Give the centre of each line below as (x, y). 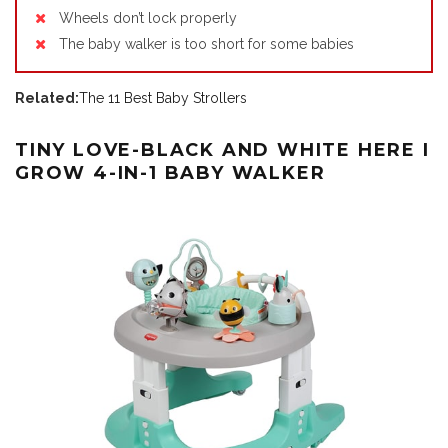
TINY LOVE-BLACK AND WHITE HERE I (222, 149)
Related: (47, 97)
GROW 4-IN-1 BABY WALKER (170, 172)
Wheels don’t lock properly (148, 17)
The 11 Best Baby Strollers (163, 97)
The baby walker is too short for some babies (206, 43)
